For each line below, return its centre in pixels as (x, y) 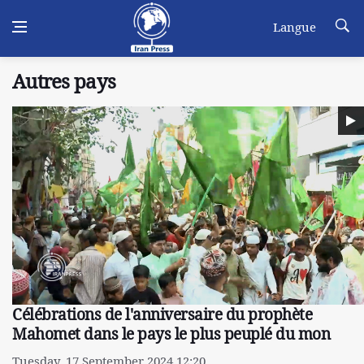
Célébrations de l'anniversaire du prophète (162, 314)
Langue (295, 27)
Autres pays (64, 81)
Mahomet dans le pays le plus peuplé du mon (171, 334)
